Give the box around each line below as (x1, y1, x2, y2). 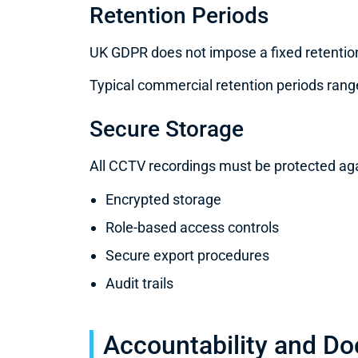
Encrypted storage (105, 190, 221, 208)
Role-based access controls (105, 218, 279, 236)
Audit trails (105, 274, 173, 292)
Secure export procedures (105, 246, 269, 264)
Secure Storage (89, 116, 244, 143)
